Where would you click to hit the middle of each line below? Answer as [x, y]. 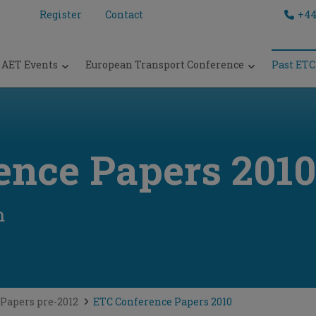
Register [60, 14]
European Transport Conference [164, 65]
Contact [124, 14]
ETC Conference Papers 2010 [162, 302]
